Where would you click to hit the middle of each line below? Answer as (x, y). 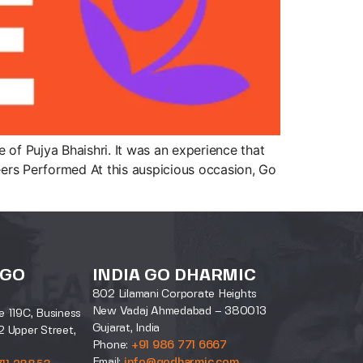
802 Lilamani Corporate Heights (175, 295)
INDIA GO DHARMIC (174, 276)
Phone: (111, 346)
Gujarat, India (126, 329)
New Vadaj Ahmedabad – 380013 (179, 312)
